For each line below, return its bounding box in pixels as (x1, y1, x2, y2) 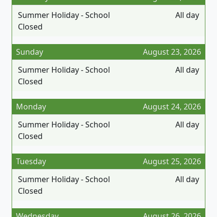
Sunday (16, 46, 43, 57)
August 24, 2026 (143, 101, 201, 112)
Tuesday (16, 155, 46, 167)
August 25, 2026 (143, 155, 201, 167)
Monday (16, 101, 46, 112)
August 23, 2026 (143, 46, 201, 57)
